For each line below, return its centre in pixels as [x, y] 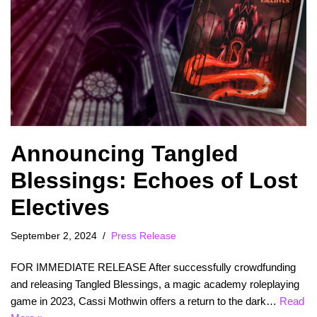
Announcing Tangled [125, 153]
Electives [60, 207]
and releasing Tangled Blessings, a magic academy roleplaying [155, 284]
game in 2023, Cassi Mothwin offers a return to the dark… [145, 301]
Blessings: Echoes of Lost [154, 180]
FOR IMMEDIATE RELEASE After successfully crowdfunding [153, 267]
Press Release [144, 236]
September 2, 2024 [54, 236]
